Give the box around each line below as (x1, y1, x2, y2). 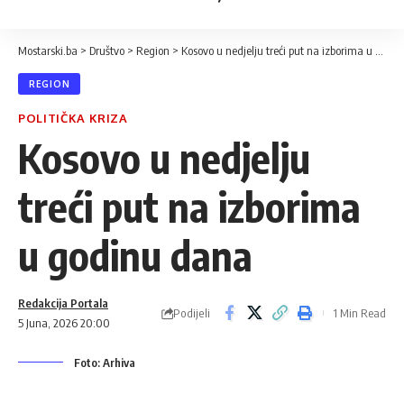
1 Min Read (333, 306, 386, 320)
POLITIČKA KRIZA (18, 111, 128, 125)
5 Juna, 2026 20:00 (18, 316, 110, 330)
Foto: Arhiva (74, 355, 135, 370)
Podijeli (173, 305, 210, 320)
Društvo (89, 43, 124, 58)
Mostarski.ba (18, 43, 78, 58)
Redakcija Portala (18, 296, 108, 310)
